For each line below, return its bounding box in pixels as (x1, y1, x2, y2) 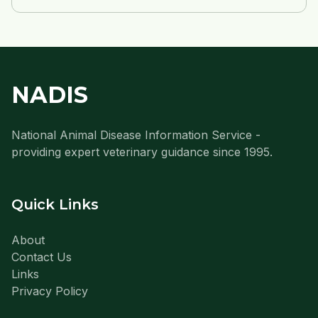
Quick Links (11, 196, 99, 214)
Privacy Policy (11, 284, 88, 299)
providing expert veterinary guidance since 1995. (11, 145, 273, 160)
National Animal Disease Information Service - (11, 128, 261, 143)
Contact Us (11, 250, 72, 265)
